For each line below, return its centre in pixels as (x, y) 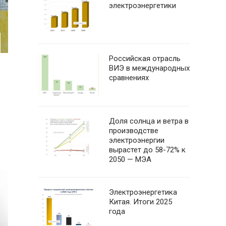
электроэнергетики (143, 6)
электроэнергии (137, 140)
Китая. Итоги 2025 (140, 202)
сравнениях (129, 78)
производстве (134, 131)
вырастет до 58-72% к (147, 150)
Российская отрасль (145, 59)
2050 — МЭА (130, 159)
